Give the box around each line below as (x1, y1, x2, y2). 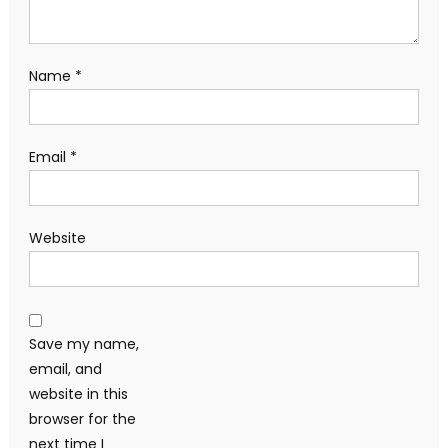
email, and (28, 359, 102, 380)
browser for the (28, 409, 136, 430)
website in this (28, 384, 128, 405)
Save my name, (28, 334, 139, 355)
